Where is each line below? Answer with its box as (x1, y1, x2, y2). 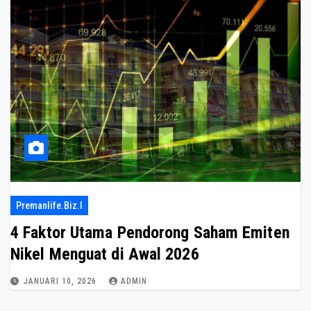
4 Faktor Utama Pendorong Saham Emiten (10, 223, 289, 242)
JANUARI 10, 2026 (24, 276, 99, 286)
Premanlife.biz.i (16, 200, 83, 211)
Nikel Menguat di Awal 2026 (10, 244, 199, 264)
